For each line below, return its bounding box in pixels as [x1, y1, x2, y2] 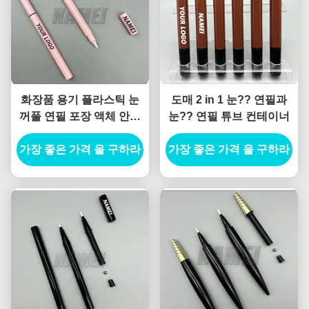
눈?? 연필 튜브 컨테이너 [168, 110, 290, 123]
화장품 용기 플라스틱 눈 [21, 94, 139, 106]
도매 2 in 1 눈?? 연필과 [171, 94, 287, 106]
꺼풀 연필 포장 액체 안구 [19, 110, 141, 123]
